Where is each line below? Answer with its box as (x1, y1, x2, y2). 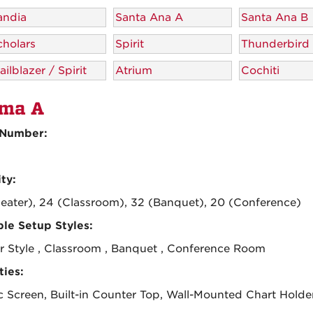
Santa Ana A (115, 10, 183, 24)
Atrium (115, 64, 152, 77)
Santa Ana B (240, 10, 308, 24)
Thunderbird (240, 37, 310, 50)
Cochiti (240, 64, 279, 77)
